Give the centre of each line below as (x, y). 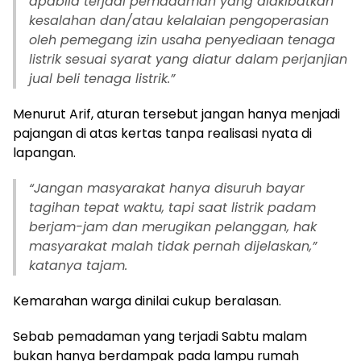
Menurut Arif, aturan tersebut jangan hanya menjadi (176, 114)
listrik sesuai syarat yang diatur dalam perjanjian (188, 59)
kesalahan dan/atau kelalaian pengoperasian (179, 20)
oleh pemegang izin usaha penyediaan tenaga (182, 39)
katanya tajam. (78, 265)
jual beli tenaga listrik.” (102, 78)
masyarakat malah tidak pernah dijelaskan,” (173, 246)
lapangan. (44, 152)
